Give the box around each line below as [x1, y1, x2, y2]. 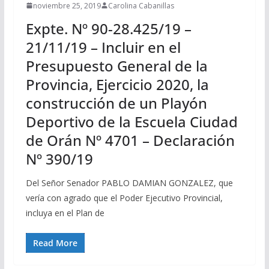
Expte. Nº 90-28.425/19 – [25, 18, 192, 38]
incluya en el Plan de [25, 207, 104, 219]
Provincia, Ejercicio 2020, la [25, 74, 209, 94]
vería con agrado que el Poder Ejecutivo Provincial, [25, 192, 223, 204]
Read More [32, 237, 77, 249]
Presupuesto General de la [25, 55, 208, 76]
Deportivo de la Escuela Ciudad [25, 111, 238, 131]
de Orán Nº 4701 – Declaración [25, 130, 235, 150]
